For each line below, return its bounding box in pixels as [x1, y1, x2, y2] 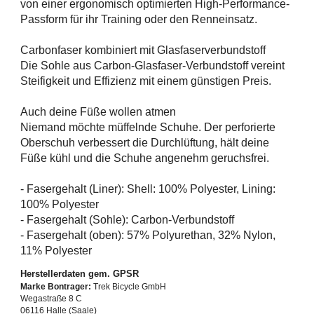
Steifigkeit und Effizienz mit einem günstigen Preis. [20, 74, 271, 87]
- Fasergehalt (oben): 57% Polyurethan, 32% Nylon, [20, 228, 275, 241]
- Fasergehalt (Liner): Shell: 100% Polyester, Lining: [20, 182, 275, 195]
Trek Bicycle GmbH [91, 281, 166, 292]
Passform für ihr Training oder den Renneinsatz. [20, 13, 257, 25]
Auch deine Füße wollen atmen [20, 105, 176, 118]
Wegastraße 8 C [20, 293, 82, 303]
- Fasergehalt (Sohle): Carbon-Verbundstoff [20, 213, 234, 226]
